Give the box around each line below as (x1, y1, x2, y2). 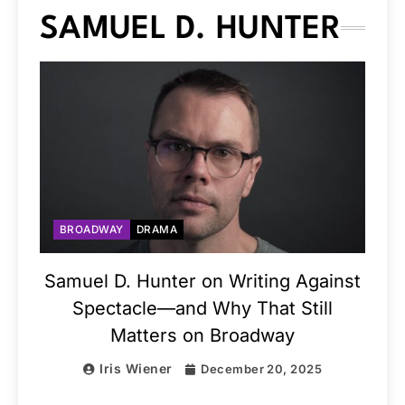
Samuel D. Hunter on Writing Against (44, 270, 361, 293)
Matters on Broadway (110, 325, 295, 347)
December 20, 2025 (201, 362, 323, 377)
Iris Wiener (99, 361, 173, 377)
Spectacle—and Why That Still (72, 297, 333, 320)
